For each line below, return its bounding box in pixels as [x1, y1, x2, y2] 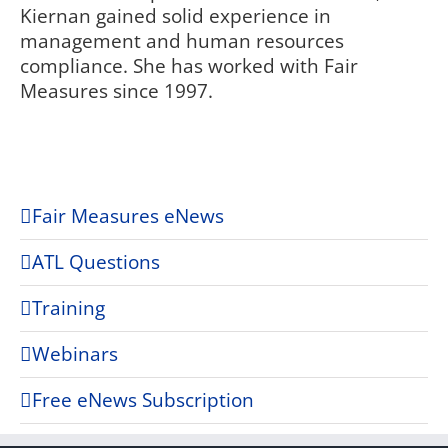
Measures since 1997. [20, 78, 213, 105]
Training [32, 295, 105, 322]
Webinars [32, 341, 118, 368]
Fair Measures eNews [32, 203, 224, 230]
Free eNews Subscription [32, 387, 254, 414]
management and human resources [20, 28, 344, 55]
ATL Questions [32, 249, 160, 276]
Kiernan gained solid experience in [20, 3, 331, 30]
